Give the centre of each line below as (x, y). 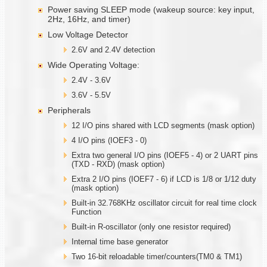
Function (86, 212)
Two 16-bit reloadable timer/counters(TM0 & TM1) (157, 256)
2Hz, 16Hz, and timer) (89, 19)
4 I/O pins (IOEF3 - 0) (109, 140)
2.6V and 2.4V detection (113, 49)
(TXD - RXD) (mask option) (118, 164)
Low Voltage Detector (88, 34)
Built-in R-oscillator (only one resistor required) (151, 226)
